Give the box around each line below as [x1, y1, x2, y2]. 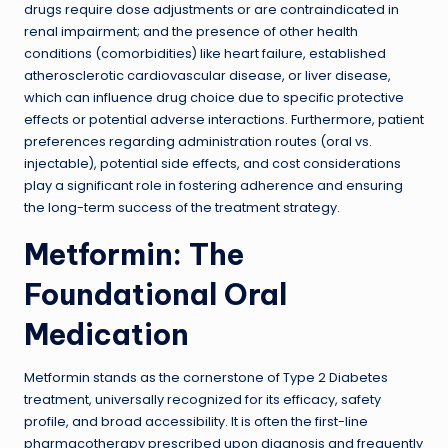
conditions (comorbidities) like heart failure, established [24, 44, 386, 62]
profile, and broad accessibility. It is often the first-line [24, 412, 368, 430]
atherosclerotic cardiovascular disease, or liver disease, [24, 66, 391, 84]
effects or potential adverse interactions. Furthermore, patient [24, 110, 424, 128]
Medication [24, 315, 189, 353]
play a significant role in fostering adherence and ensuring [24, 176, 403, 194]
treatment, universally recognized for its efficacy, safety [24, 390, 381, 408]
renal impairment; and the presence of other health [24, 22, 358, 40]
